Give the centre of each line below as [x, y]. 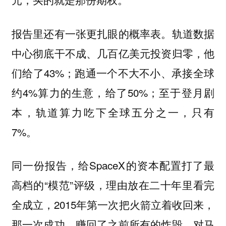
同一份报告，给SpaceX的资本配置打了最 [113, 165]
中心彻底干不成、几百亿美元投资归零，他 [113, 53]
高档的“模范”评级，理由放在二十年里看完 [113, 185]
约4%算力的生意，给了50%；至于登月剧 [113, 92]
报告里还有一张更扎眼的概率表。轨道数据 [113, 33]
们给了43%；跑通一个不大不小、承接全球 [113, 72]
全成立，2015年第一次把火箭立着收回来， [113, 205]
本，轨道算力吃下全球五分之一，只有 [113, 112]
